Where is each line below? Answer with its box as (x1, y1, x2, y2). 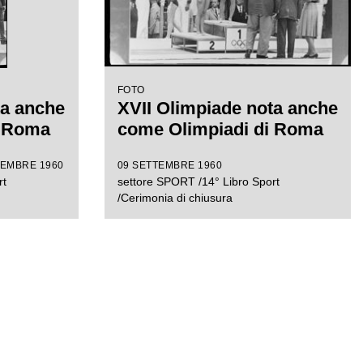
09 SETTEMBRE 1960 (117, 160, 222, 171)
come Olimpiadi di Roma (117, 119, 323, 139)
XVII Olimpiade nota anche (117, 98, 338, 118)
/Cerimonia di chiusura (117, 191, 233, 204)
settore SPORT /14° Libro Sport (117, 175, 280, 188)
